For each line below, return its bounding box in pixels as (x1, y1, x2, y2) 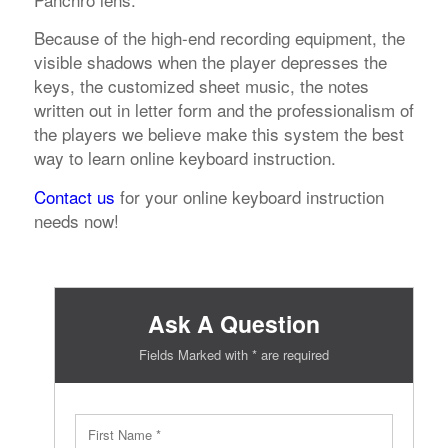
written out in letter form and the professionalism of (33, 97, 414, 123)
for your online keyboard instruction (114, 183, 384, 209)
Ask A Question (147, 307, 320, 341)
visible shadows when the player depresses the (33, 49, 387, 75)
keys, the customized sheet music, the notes (33, 73, 369, 99)
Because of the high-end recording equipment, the (33, 25, 405, 51)
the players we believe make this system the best (33, 121, 404, 147)
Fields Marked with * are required (138, 345, 329, 365)
